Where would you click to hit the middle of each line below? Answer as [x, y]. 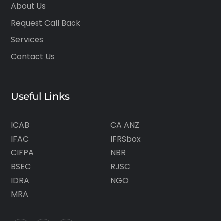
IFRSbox [126, 139]
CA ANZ [125, 125]
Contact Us [33, 56]
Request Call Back [46, 23]
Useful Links [40, 96]
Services [27, 40]
